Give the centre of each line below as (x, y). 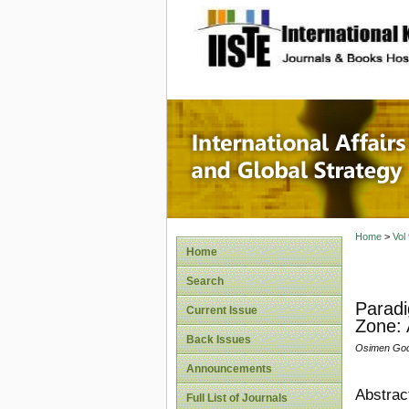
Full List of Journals (237, 398)
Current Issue (222, 310)
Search (205, 281)
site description (343, 28)
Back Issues (219, 340)
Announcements (229, 369)
